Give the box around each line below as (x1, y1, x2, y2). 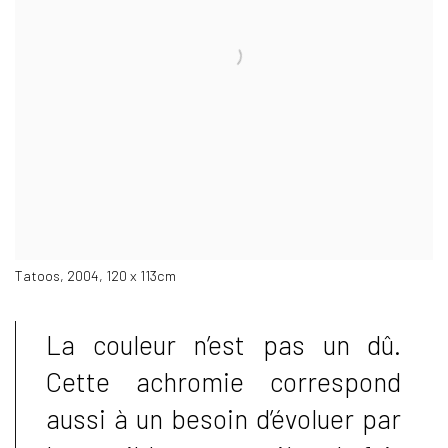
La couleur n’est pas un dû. (46, 329, 402, 361)
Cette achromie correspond (46, 366, 402, 398)
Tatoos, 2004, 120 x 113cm (15, 267, 176, 285)
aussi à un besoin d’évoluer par (46, 403, 402, 435)
